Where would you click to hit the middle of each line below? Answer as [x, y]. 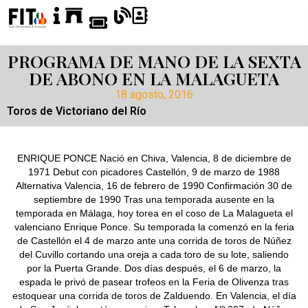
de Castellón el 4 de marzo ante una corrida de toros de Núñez [154, 240]
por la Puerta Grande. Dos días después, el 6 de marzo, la [154, 268]
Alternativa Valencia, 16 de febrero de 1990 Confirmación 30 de [154, 185]
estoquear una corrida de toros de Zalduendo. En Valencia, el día [154, 295]
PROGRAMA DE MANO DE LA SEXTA [154, 61]
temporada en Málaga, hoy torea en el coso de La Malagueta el [154, 213]
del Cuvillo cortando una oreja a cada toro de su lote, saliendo [154, 254]
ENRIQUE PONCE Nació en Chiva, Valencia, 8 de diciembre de [154, 158]
